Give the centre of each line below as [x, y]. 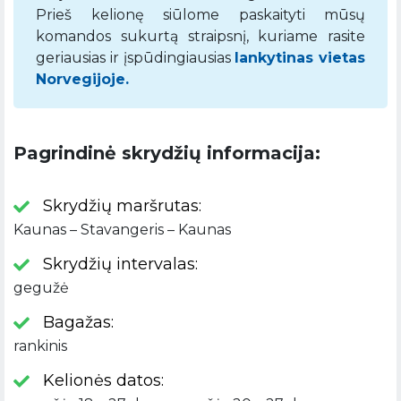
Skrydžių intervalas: [120, 264]
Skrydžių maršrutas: [122, 206]
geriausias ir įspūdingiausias [136, 58]
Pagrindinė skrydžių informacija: [167, 153]
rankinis [40, 346]
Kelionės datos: [103, 380]
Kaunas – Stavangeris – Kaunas [122, 230]
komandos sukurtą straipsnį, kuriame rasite [200, 36]
